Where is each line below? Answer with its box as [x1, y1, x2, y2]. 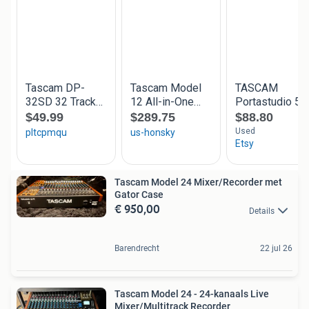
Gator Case [114, 189, 163, 201]
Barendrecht [114, 243, 159, 253]
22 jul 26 [260, 243, 292, 253]
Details [249, 206, 275, 216]
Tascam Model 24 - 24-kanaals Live [114, 288, 269, 299]
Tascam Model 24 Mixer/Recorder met [114, 177, 282, 188]
